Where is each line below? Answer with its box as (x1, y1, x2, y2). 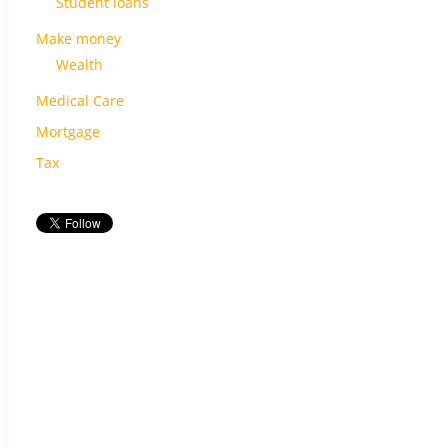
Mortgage (36, 122, 100, 142)
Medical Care (36, 91, 124, 111)
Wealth (56, 55, 103, 75)
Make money (36, 29, 121, 49)
